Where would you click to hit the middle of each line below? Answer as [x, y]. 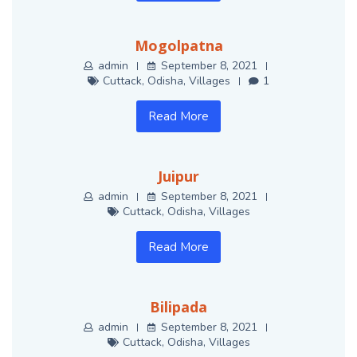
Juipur [178, 177]
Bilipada [178, 307]
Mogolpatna [178, 46]
